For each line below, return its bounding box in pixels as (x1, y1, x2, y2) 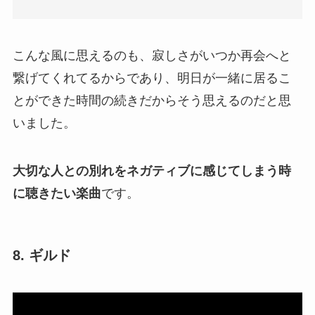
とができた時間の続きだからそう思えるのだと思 (12, 93, 291, 108)
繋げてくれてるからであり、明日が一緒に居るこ (12, 70, 291, 85)
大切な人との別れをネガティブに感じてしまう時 (12, 163, 291, 178)
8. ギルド (12, 247, 71, 263)
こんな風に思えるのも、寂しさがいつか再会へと (12, 48, 291, 63)
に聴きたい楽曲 (12, 186, 101, 200)
